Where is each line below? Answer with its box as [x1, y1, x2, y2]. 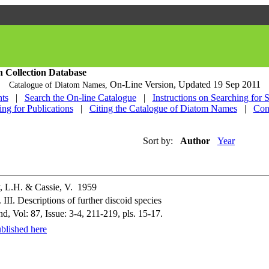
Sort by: [143, 136, 173, 146]
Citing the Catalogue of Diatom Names [89, 103, 237, 113]
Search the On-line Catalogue [24, 92, 136, 103]
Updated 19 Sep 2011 [178, 79, 261, 89]
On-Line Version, [109, 79, 178, 89]
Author [180, 136, 210, 146]
